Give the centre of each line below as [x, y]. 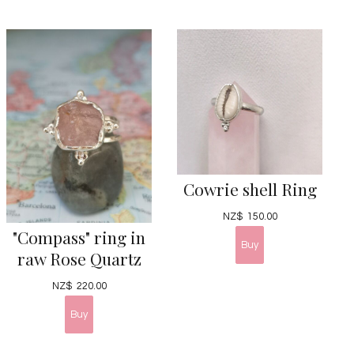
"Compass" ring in [79, 237]
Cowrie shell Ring [250, 188]
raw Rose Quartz [79, 258]
